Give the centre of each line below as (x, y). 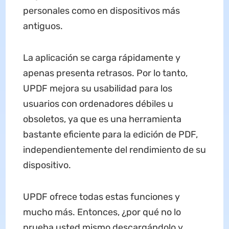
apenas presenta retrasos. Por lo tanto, (105, 73)
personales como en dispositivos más (101, 11)
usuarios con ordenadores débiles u (98, 104)
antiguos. (43, 26)
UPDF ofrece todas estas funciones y (101, 197)
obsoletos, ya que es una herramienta (102, 119)
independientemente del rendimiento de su (114, 150)
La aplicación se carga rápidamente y (101, 58)
